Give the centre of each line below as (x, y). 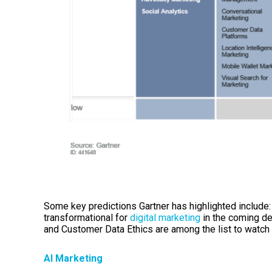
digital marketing (165, 218)
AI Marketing (74, 258)
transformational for (87, 218)
